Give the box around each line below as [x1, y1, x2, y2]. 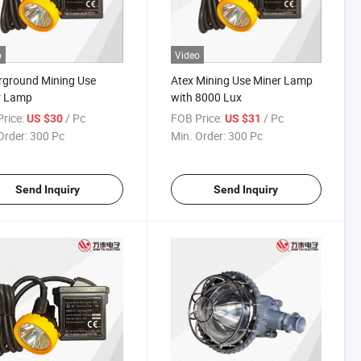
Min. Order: [170, 127, 226, 143]
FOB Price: [170, 110, 222, 126]
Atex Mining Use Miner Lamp [170, 72, 313, 88]
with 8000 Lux [170, 89, 242, 105]
